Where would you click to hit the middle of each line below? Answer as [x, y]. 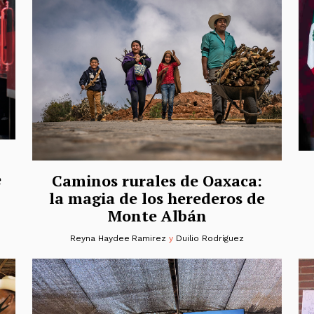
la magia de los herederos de [157, 198]
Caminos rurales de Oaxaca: [157, 181]
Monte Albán [157, 216]
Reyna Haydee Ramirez [118, 239]
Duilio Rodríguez [210, 239]
